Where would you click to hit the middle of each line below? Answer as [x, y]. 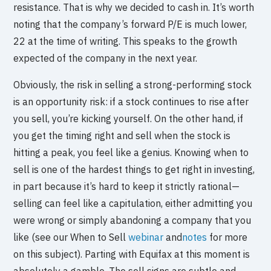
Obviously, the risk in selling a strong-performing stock [133, 85]
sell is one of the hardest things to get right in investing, [134, 170]
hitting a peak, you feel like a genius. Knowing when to [131, 153]
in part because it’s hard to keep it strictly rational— [127, 187]
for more [227, 237]
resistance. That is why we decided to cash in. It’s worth [134, 8]
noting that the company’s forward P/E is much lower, [130, 24]
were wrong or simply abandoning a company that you [132, 220]
